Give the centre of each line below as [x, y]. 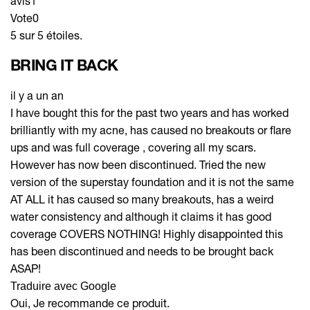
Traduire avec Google [63, 286]
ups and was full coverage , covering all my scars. [133, 147]
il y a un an [37, 95]
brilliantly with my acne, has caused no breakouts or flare [151, 129]
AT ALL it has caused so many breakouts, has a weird [142, 199]
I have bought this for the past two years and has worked [149, 112]
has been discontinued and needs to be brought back [142, 250]
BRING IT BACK [64, 65]
